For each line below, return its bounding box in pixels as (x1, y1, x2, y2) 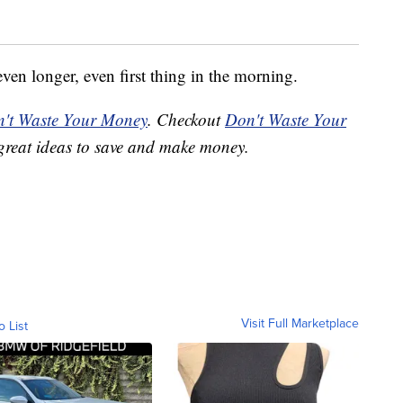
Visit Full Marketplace (241, 313, 359, 332)
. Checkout (148, 107, 225, 130)
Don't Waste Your (225, 107, 346, 130)
